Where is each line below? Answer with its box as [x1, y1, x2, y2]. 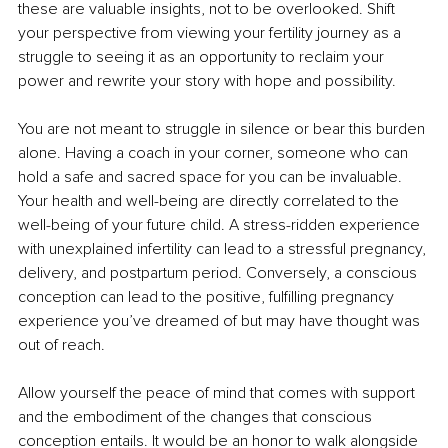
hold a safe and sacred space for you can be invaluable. [18, 167, 406, 188]
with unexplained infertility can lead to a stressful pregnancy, [18, 239, 430, 260]
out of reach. [18, 335, 105, 356]
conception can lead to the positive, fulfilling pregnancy [18, 287, 398, 308]
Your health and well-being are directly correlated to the [18, 191, 403, 212]
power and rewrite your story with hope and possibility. [18, 71, 396, 92]
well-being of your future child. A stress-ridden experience [18, 215, 424, 236]
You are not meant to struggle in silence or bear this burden [18, 119, 429, 140]
